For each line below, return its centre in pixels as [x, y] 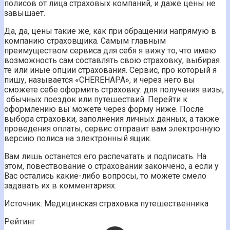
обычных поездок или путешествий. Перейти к [96, 99]
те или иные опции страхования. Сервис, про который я [110, 70]
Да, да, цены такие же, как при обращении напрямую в [110, 31]
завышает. [25, 13]
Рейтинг [20, 221]
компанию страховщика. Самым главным [85, 41]
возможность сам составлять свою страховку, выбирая [112, 60]
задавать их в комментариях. [60, 185]
